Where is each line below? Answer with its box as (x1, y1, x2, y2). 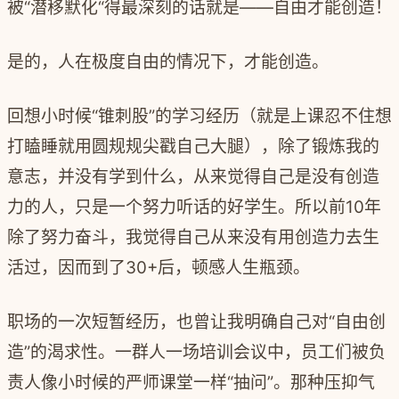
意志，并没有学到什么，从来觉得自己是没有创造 (7, 166, 379, 187)
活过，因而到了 (7, 256, 126, 278)
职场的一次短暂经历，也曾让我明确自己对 (7, 311, 329, 332)
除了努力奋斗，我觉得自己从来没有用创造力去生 (7, 226, 379, 248)
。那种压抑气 (273, 371, 375, 393)
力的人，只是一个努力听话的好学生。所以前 (7, 196, 346, 217)
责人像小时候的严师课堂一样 (7, 371, 227, 393)
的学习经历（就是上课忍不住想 (155, 105, 392, 126)
